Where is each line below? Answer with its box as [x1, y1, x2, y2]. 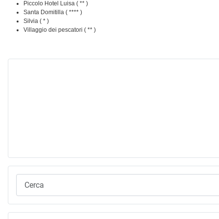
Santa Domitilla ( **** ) [23, 9, 82, 16]
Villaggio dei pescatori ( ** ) [23, 26, 96, 33]
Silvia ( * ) [23, 18, 49, 24]
